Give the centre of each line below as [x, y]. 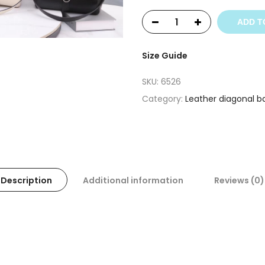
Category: [164, 98]
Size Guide [165, 55]
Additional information [133, 180]
